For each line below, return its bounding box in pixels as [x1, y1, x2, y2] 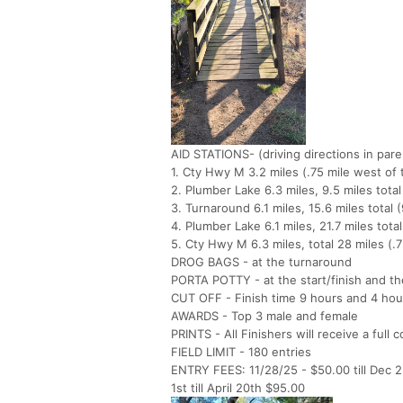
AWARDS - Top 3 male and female [171, 309, 358, 324]
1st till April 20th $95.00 [171, 381, 305, 396]
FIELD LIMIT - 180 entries [171, 345, 311, 360]
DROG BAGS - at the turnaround [171, 255, 352, 270]
